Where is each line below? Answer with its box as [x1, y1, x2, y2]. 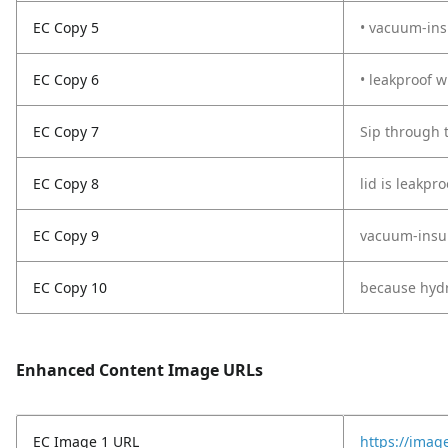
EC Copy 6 [33, 70, 99, 89]
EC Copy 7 [33, 122, 99, 141]
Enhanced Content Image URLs [16, 359, 263, 381]
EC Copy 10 [33, 278, 107, 297]
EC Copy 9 [33, 226, 99, 245]
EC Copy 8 [33, 174, 99, 193]
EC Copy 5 [33, 18, 99, 37]
